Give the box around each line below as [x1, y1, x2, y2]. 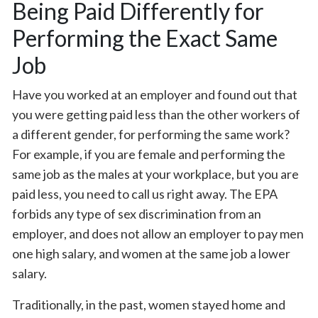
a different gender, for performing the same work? [12, 126, 290, 142]
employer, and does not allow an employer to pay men [12, 226, 304, 241]
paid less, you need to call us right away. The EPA [12, 186, 278, 202]
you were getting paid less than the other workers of [12, 106, 300, 122]
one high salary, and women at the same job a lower [12, 246, 290, 261]
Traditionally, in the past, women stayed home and [12, 297, 285, 312]
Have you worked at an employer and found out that [12, 87, 297, 102]
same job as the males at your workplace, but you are [12, 166, 299, 182]
